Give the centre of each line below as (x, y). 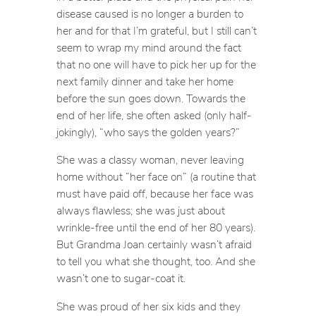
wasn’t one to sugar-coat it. (121, 278)
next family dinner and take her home (145, 81)
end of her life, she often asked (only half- (154, 115)
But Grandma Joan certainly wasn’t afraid (154, 244)
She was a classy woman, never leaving (150, 160)
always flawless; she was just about (140, 211)
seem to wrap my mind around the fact (148, 47)
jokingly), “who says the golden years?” (148, 132)
